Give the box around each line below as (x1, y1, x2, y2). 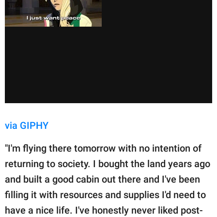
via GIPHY (5, 120, 48, 132)
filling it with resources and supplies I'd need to (5, 189, 206, 201)
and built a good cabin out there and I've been (5, 173, 200, 186)
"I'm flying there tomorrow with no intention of (5, 142, 201, 155)
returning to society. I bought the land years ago (5, 158, 210, 170)
